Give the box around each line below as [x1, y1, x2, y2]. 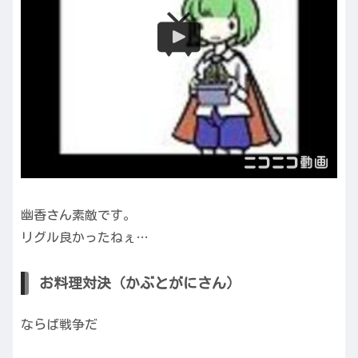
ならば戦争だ [21, 317, 97, 331]
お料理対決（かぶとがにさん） [39, 276, 241, 291]
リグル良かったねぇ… [21, 230, 149, 244]
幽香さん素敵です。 [21, 208, 136, 221]
